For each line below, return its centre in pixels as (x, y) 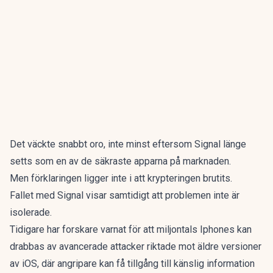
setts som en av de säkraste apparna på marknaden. (120, 161)
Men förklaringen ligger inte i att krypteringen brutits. (121, 178)
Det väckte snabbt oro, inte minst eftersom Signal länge (128, 144)
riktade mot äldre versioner (203, 246)
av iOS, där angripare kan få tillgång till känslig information (132, 264)
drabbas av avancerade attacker (77, 246)
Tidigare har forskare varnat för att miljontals (105, 229)
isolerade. (31, 212)
